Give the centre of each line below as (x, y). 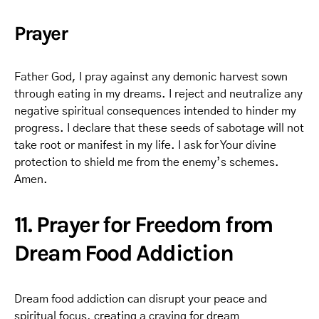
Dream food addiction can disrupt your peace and (141, 299)
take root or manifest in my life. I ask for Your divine (145, 145)
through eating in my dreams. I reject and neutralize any (158, 94)
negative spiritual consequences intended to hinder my (155, 111)
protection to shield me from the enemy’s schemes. (147, 162)
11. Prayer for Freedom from (143, 225)
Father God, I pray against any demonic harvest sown (151, 77)
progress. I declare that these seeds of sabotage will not (159, 128)
